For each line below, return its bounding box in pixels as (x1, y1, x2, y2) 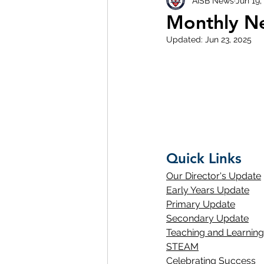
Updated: (166, 35, 205, 44)
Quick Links (166, 149, 242, 167)
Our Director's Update (166, 170, 261, 181)
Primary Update (166, 198, 235, 210)
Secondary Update (166, 212, 249, 224)
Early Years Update (166, 184, 249, 196)
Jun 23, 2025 (205, 35, 252, 44)
